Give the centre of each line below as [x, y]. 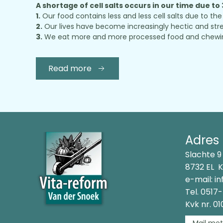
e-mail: [200, 180]
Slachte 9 [203, 155]
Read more [70, 69]
